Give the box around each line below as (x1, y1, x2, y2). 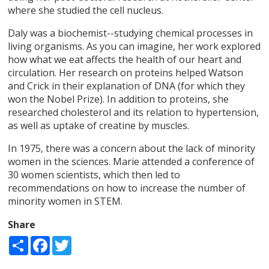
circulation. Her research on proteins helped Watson (8, 65, 244, 79)
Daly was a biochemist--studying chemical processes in (8, 26, 253, 40)
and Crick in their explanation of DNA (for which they (8, 79, 246, 92)
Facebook (50, 235, 87, 246)
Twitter (71, 235, 100, 246)
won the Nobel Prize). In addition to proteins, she (8, 92, 229, 106)
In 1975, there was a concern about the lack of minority (8, 141, 256, 155)
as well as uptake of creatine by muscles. (8, 118, 192, 132)
